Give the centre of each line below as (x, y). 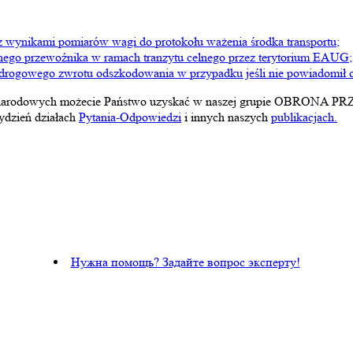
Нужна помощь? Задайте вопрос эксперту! (185, 262)
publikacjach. (304, 117)
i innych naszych (226, 117)
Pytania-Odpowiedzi (130, 117)
